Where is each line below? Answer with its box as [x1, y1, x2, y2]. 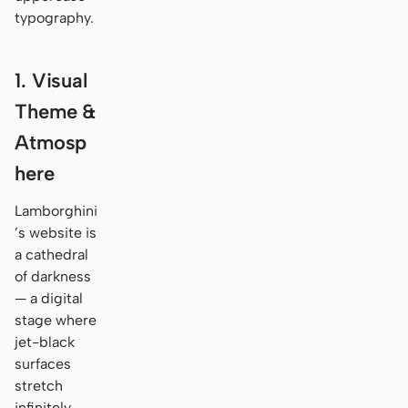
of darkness [15, 267, 91, 285]
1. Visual [15, 67, 88, 93]
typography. [15, 9, 94, 26]
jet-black [15, 332, 75, 351]
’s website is [15, 223, 97, 241]
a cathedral [15, 245, 88, 263]
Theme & [15, 98, 97, 124]
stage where [15, 311, 97, 329]
